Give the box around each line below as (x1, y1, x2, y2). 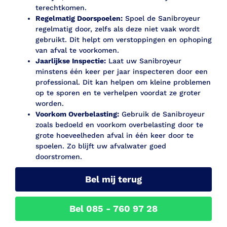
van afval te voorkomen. (35, 46, 119, 55)
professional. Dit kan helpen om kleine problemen (35, 78, 211, 87)
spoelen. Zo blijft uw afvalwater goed (35, 142, 166, 150)
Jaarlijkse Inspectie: (35, 57, 106, 65)
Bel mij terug (85, 174, 142, 185)
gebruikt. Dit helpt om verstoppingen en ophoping (35, 35, 212, 44)
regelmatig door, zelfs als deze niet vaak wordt (35, 25, 200, 33)
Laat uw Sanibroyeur (106, 57, 181, 65)
